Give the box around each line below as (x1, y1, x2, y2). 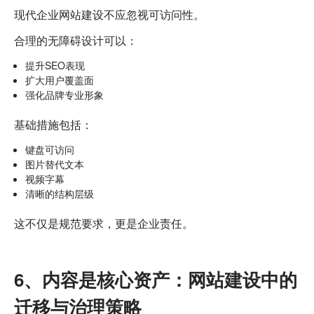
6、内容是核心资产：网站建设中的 (14, 266, 297, 292)
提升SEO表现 (25, 57, 85, 72)
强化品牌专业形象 (25, 87, 104, 102)
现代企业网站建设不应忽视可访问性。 (14, 6, 205, 22)
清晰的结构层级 (25, 186, 94, 200)
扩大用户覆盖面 (25, 72, 94, 87)
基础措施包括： (14, 116, 93, 132)
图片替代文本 (25, 156, 84, 171)
